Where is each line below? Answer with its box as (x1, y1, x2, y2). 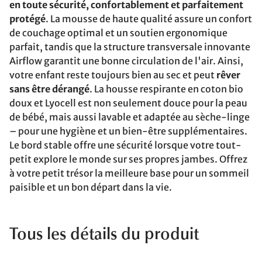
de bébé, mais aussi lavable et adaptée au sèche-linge (9, 111, 250, 123)
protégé (9, 13, 46, 25)
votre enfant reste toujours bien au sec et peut (9, 69, 216, 81)
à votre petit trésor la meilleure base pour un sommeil (9, 167, 249, 179)
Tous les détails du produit (9, 227, 199, 243)
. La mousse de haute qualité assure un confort (46, 13, 252, 25)
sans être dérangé (9, 83, 89, 95)
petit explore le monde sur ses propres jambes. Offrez (9, 153, 247, 165)
